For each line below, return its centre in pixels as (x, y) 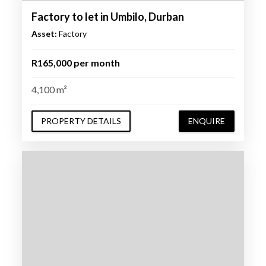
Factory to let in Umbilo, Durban (107, 16)
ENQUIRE (207, 121)
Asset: (44, 33)
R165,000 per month (75, 62)
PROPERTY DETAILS (81, 121)
